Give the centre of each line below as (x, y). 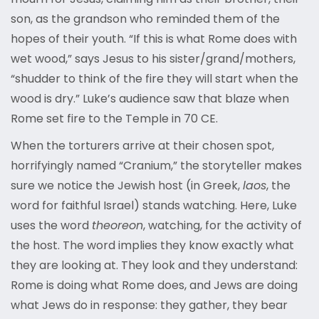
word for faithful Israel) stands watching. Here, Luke (154, 206)
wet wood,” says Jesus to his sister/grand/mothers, (153, 59)
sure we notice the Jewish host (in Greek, (127, 186)
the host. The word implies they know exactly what (152, 246)
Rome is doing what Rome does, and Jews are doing (154, 286)
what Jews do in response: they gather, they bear (149, 305)
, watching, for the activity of (223, 226)
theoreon (117, 226)
